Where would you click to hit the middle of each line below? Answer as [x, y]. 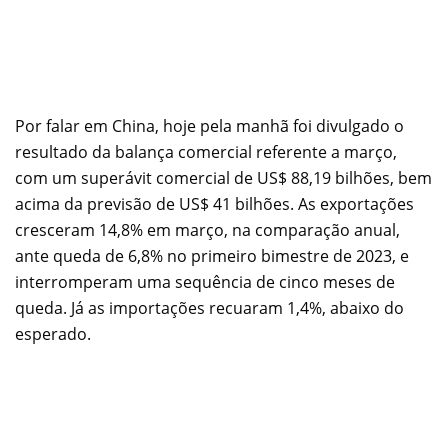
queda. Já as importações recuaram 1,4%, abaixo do [209, 307]
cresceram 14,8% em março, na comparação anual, [207, 229]
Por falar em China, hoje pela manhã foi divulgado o [209, 125]
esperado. [53, 333]
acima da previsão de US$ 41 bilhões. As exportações [214, 203]
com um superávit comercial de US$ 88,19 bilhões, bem [223, 177]
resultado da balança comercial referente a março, [206, 151]
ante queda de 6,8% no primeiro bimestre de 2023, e [212, 255]
